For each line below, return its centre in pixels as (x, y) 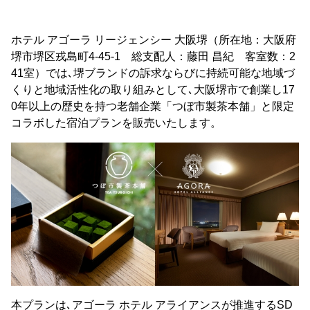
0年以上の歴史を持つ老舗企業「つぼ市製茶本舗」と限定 (153, 106)
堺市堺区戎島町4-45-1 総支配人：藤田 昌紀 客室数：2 (153, 56)
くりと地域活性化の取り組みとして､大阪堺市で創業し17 (153, 90)
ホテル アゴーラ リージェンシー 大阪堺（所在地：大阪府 (154, 40)
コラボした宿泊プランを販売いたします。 (116, 123)
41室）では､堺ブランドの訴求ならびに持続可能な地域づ (153, 73)
